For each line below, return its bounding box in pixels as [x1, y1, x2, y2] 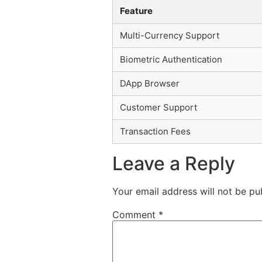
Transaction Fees [120, 125, 191, 137]
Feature [120, 5, 153, 16]
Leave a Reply [112, 151, 235, 175]
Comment [112, 208, 158, 220]
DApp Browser [120, 77, 180, 89]
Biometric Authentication [120, 53, 222, 65]
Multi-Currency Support [120, 29, 219, 41]
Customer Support [120, 101, 197, 113]
